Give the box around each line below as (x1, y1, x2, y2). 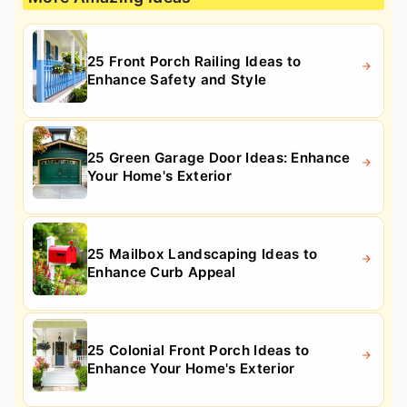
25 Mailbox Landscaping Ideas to (87, 245, 318, 263)
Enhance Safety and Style (87, 71, 267, 89)
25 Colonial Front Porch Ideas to (87, 342, 310, 360)
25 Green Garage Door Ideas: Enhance (87, 149, 351, 167)
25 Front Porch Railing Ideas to (87, 53, 302, 71)
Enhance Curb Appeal (87, 263, 236, 282)
